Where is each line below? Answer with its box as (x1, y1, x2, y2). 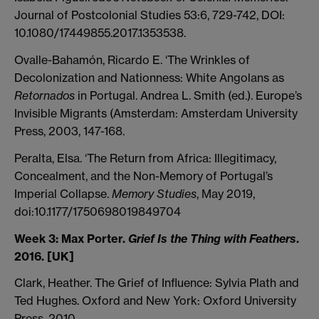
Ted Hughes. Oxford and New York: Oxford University (14, 293, 296, 308)
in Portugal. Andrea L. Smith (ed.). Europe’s (75, 88, 302, 103)
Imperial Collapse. (14, 186, 112, 201)
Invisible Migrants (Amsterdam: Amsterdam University (14, 106, 298, 121)
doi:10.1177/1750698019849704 (14, 204, 181, 219)
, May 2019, (197, 186, 255, 201)
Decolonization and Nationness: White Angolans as (14, 70, 284, 85)
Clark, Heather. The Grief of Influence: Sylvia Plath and (14, 276, 299, 291)
